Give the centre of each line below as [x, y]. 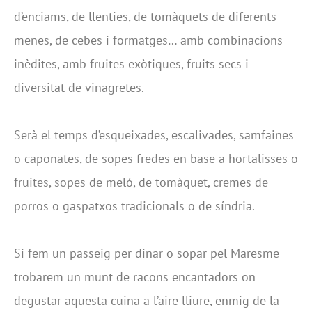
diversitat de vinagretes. [79, 87]
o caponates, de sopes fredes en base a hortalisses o [156, 158]
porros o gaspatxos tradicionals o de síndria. [134, 205]
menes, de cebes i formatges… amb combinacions [148, 40]
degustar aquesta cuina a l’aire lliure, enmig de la [147, 300]
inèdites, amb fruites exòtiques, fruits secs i [131, 63]
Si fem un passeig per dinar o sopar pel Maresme [147, 253]
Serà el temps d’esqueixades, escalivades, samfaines [154, 134]
